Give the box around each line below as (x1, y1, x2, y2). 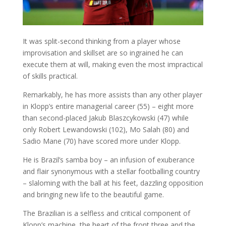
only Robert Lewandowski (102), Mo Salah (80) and (22, 125, 189, 135)
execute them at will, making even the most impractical (22, 60, 203, 70)
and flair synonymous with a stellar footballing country (22, 166, 200, 177)
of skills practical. (22, 71, 78, 81)
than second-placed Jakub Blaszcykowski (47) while (22, 113, 189, 123)
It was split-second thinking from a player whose (22, 36, 181, 46)
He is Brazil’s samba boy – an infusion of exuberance (22, 155, 195, 165)
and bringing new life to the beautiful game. (22, 190, 164, 200)
